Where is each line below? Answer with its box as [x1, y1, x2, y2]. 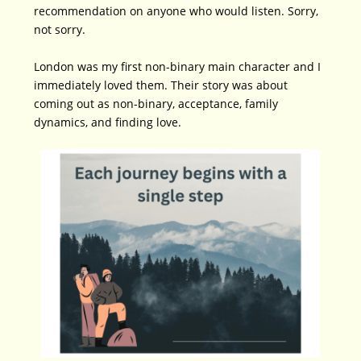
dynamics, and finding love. [34, 114, 182, 130]
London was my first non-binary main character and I [34, 58, 322, 74]
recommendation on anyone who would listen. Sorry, [34, 3, 319, 19]
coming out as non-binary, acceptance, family [34, 95, 279, 111]
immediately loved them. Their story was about [34, 77, 288, 93]
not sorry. [34, 22, 86, 38]
